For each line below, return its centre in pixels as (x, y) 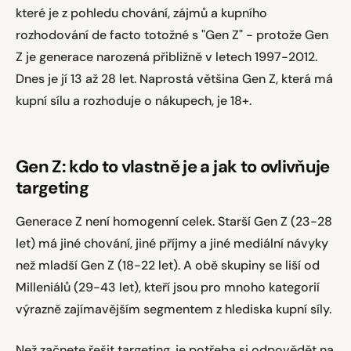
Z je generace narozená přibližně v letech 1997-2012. (166, 57)
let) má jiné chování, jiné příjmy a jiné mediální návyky (172, 243)
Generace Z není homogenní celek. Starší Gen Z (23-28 (174, 221)
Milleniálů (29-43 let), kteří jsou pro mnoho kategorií (168, 287)
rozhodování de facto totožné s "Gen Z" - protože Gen (172, 35)
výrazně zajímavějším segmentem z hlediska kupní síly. (174, 309)
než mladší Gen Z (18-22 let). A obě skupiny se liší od (168, 265)
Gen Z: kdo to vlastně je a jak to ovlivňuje (173, 166)
